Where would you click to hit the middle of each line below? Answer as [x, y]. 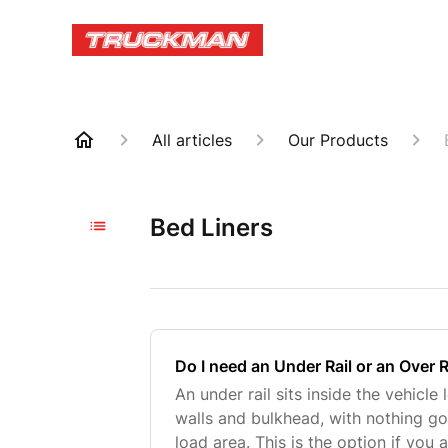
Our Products [338, 140]
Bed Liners [212, 227]
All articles [192, 140]
